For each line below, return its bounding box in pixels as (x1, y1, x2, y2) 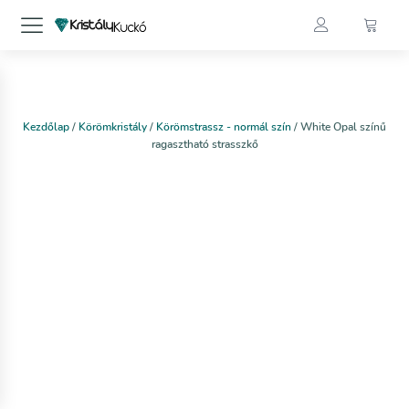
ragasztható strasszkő (151, 136, 258, 152)
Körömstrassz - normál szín (156, 119, 291, 134)
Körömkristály (79, 119, 147, 134)
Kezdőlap (23, 119, 69, 134)
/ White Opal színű (291, 119, 386, 134)
